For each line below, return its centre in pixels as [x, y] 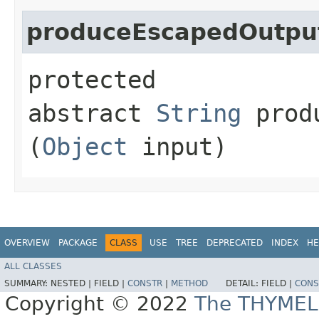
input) [177, 146]
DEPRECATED [235, 242]
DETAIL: [244, 284]
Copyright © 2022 [100, 304]
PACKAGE [78, 242]
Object [85, 146]
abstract [92, 113]
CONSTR [145, 284]
